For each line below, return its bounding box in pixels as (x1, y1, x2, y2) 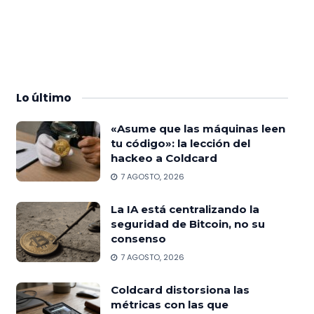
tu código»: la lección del (110, 137, 250, 151)
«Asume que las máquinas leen (110, 122, 285, 136)
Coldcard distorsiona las (110, 283, 250, 297)
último (31, 90, 71, 107)
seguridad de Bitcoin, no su (110, 217, 265, 231)
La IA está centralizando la (110, 203, 259, 217)
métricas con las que (110, 298, 228, 312)
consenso (110, 232, 166, 246)
